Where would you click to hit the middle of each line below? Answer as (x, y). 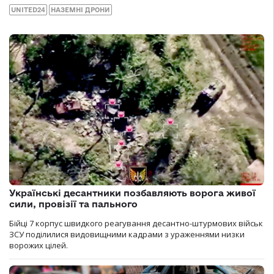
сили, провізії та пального (73, 204)
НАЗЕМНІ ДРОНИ (80, 10)
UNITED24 (28, 10)
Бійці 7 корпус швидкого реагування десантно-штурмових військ (136, 224)
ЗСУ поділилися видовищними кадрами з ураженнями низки (127, 235)
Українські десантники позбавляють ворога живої (132, 193)
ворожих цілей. (39, 246)
